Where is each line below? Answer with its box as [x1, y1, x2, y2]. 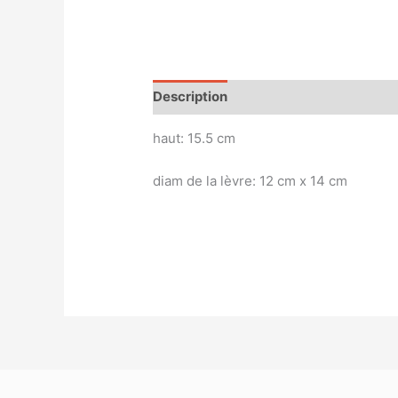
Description [153, 88, 228, 106]
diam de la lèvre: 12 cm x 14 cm [153, 171, 348, 189]
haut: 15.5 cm [153, 129, 236, 147]
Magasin [244, 88, 301, 106]
